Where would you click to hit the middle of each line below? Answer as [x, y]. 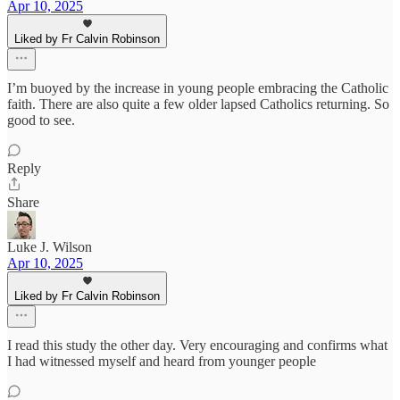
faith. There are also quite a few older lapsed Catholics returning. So [198, 104]
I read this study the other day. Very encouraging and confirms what [197, 346]
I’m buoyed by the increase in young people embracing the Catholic [198, 88]
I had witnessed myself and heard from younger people [162, 362]
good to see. [41, 121]
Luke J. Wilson [50, 247]
